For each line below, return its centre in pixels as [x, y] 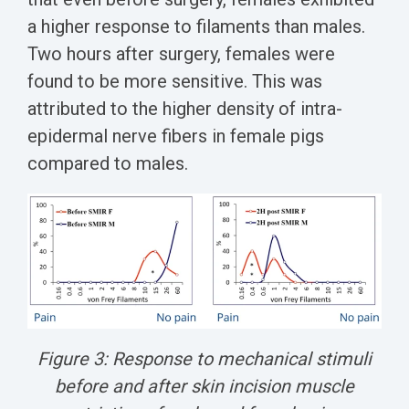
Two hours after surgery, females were [181, 54]
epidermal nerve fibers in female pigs [176, 136]
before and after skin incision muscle [204, 386]
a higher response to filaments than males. [196, 27]
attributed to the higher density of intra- [185, 109]
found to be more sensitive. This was [175, 82]
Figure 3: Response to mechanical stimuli [204, 358]
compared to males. [110, 164]
